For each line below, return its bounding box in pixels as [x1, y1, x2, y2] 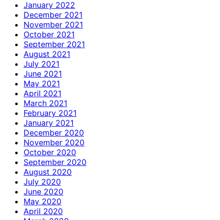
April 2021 [24, 88, 61, 98]
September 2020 [24, 157, 86, 167]
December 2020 [24, 127, 84, 137]
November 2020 [24, 137, 84, 147]
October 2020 [24, 147, 76, 157]
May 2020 [24, 196, 61, 206]
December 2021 [24, 9, 82, 20]
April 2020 [24, 206, 63, 216]
